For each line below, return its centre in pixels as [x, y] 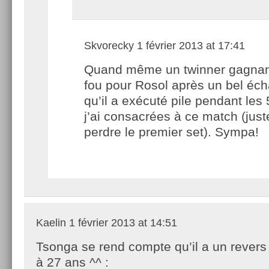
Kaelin [51, 222]
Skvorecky [109, 45]
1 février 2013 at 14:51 [122, 222]
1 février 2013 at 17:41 [189, 45]
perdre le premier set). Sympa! [171, 131]
